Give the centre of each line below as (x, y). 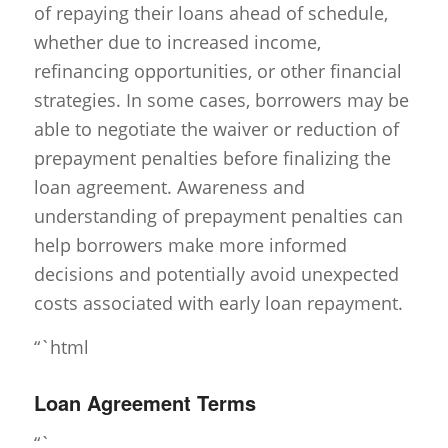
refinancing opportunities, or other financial (217, 70)
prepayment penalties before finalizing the (212, 157)
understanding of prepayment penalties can (218, 215)
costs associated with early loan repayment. (218, 302)
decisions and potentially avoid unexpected (216, 273)
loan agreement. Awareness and (169, 186)
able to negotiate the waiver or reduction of (216, 128)
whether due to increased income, (177, 41)
